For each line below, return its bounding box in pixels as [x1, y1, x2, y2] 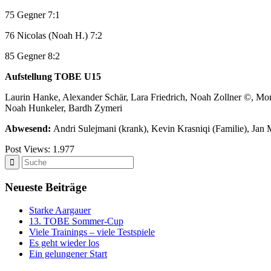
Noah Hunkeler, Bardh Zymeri [5, 102, 122, 113]
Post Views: [5, 143, 50, 154]
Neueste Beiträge [5, 180, 87, 194]
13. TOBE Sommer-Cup [29, 216, 123, 227]
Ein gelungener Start [29, 249, 107, 260]
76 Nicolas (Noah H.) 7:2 [5, 30, 102, 41]
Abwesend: [5, 123, 53, 134]
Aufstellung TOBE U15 [5, 71, 101, 82]
